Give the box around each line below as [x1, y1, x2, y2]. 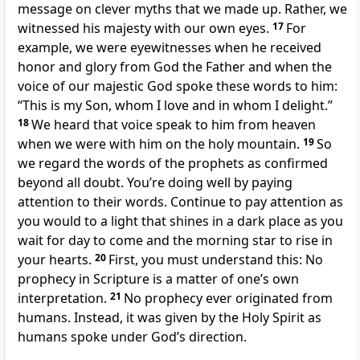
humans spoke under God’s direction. [18, 328, 247, 346]
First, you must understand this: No [108, 251, 323, 269]
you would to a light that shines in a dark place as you [18, 212, 343, 231]
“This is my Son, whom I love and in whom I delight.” [18, 96, 333, 115]
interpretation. [18, 289, 110, 308]
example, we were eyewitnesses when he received [18, 39, 321, 57]
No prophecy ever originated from [124, 289, 333, 308]
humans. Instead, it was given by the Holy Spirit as [18, 309, 321, 327]
